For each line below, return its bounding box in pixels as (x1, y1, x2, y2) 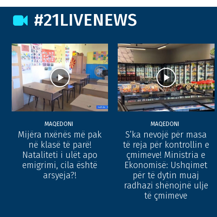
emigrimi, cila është (22, 159, 98, 170)
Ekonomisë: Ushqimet (124, 159, 208, 170)
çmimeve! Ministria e (126, 149, 206, 160)
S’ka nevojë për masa (125, 129, 207, 140)
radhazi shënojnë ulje (124, 180, 208, 191)
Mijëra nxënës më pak (18, 129, 102, 140)
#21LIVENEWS (34, 10, 137, 30)
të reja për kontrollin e (123, 139, 209, 150)
